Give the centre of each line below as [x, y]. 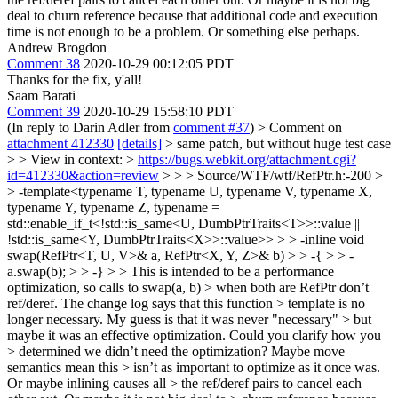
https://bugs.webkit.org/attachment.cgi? [247, 159]
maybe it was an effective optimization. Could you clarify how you [194, 335]
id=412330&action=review [83, 175]
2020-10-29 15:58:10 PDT [159, 111]
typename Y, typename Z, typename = [113, 207]
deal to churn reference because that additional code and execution [192, 15]
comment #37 [211, 127]
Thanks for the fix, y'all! [75, 79]
